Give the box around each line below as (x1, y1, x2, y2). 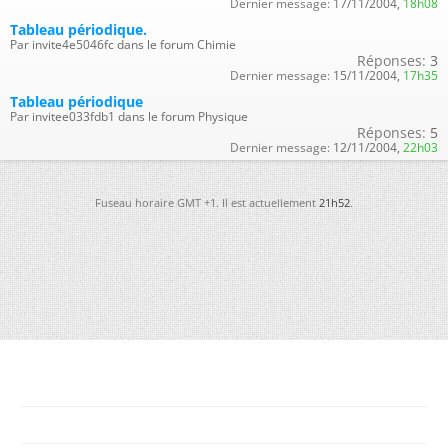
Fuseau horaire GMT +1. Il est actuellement (95, 195, 319, 211)
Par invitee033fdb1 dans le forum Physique (10, 108, 248, 126)
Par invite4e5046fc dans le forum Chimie (10, 36, 236, 54)
